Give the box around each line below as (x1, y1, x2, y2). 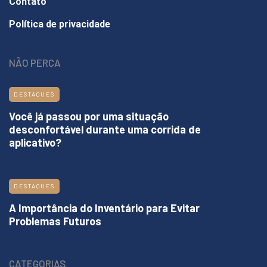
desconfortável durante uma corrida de (9, 123, 201, 136)
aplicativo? (9, 136, 61, 150)
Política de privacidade (9, 18, 110, 30)
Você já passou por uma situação (9, 110, 169, 123)
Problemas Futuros (9, 215, 101, 228)
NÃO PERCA (9, 57, 61, 69)
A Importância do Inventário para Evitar (9, 201, 200, 215)
